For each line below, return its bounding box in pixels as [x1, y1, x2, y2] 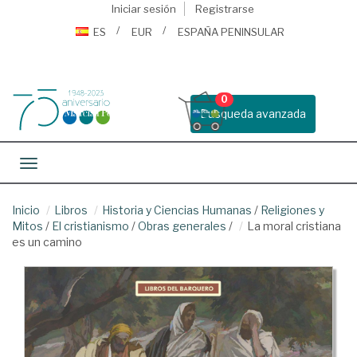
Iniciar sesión [111, 2, 176, 15]
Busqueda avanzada [200, 107, 306, 120]
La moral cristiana [247, 219, 341, 233]
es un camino [12, 235, 82, 249]
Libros [54, 203, 88, 217]
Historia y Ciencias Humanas [102, 203, 252, 217]
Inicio [12, 203, 40, 217]
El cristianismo [52, 219, 129, 233]
